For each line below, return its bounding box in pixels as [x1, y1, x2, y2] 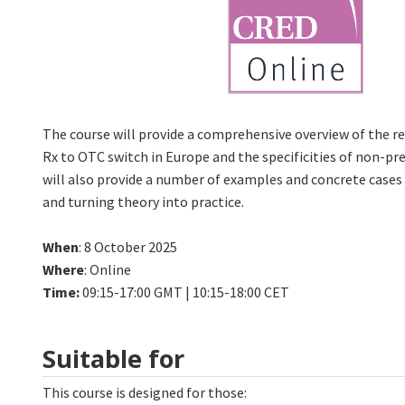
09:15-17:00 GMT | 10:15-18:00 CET [80, 282, 289, 301]
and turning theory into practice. [42, 192, 244, 211]
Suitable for [42, 341, 184, 375]
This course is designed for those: [42, 383, 247, 402]
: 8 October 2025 [79, 237, 180, 256]
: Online [84, 259, 134, 278]
